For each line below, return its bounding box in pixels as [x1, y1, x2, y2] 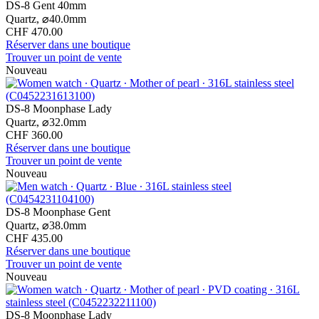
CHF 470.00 [6, 25, 63, 38]
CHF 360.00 [6, 128, 63, 141]
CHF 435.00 [6, 231, 63, 244]
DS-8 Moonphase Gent [6, 205, 110, 218]
